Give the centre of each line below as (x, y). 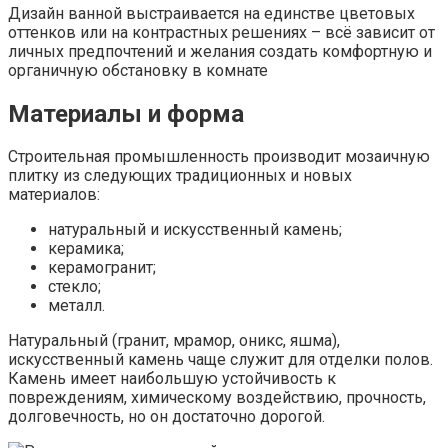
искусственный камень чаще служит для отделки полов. (220, 360)
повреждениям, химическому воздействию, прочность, (217, 398)
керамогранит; (102, 268)
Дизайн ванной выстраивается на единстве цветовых (211, 13)
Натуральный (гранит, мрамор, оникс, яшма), (174, 341)
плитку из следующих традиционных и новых (180, 176)
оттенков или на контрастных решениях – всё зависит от (221, 32)
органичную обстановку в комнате (138, 70)
